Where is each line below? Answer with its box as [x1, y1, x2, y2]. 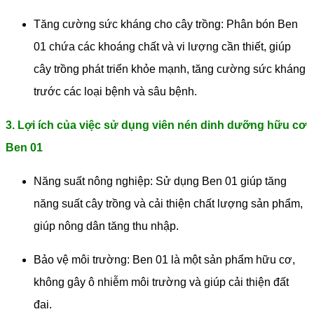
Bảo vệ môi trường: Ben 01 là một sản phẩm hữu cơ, [34, 254, 295, 266]
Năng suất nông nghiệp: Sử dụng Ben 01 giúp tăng [34, 175, 287, 188]
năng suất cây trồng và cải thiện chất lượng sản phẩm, [34, 198, 303, 210]
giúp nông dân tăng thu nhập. [34, 220, 179, 233]
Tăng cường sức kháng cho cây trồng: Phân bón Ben [34, 18, 298, 31]
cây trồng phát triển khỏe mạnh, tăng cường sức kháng [34, 63, 306, 76]
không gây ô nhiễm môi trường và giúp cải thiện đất [34, 276, 289, 289]
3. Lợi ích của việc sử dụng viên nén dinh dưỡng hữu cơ [6, 119, 306, 132]
